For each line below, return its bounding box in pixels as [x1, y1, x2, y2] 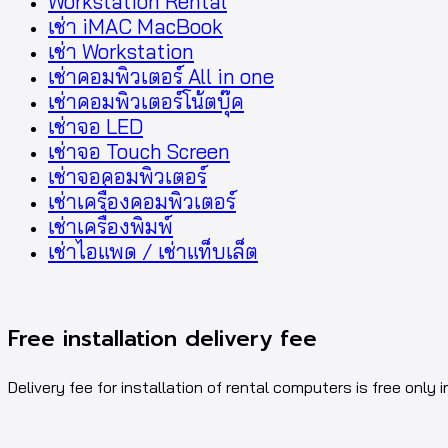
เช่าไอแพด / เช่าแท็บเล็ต [48, 239, 258, 265]
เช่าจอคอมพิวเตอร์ [48, 164, 207, 190]
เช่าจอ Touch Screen [48, 139, 230, 165]
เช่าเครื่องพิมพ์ [48, 214, 173, 240]
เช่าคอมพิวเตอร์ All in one [48, 64, 274, 90]
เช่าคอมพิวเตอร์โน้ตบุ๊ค [48, 89, 244, 115]
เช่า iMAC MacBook [48, 14, 223, 40]
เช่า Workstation [48, 39, 194, 65]
